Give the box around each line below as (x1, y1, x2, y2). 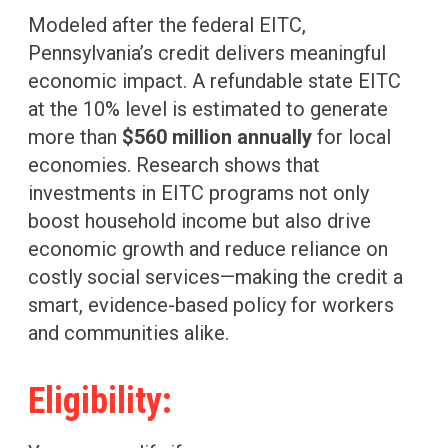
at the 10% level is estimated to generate (28, 97, 388, 122)
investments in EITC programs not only (28, 181, 369, 206)
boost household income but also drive (28, 209, 371, 234)
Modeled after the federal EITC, (28, 13, 306, 38)
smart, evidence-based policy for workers (28, 293, 394, 318)
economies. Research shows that (28, 153, 320, 178)
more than (28, 125, 122, 150)
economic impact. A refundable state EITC (28, 69, 401, 94)
